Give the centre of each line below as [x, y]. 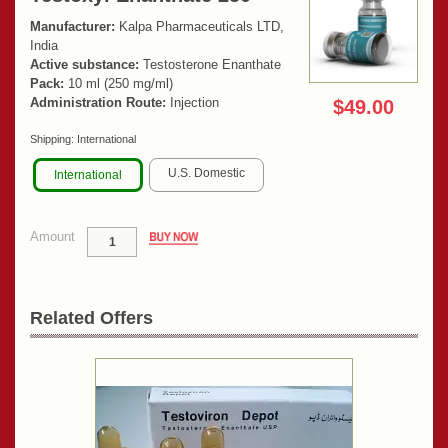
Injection [192, 103]
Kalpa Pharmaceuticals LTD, [199, 27]
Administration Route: [98, 103]
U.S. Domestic [206, 173]
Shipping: [53, 139]
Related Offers [91, 318]
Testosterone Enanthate [210, 65]
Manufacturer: [72, 27]
